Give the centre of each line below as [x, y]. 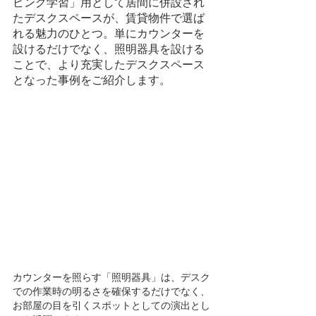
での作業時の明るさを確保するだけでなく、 [111, 291]
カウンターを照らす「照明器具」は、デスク [111, 277]
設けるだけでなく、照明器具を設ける [109, 49]
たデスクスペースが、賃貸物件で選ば [109, 18]
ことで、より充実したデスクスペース [109, 65]
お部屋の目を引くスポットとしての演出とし [111, 305]
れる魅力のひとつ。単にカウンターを [109, 34]
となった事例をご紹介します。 [92, 80]
